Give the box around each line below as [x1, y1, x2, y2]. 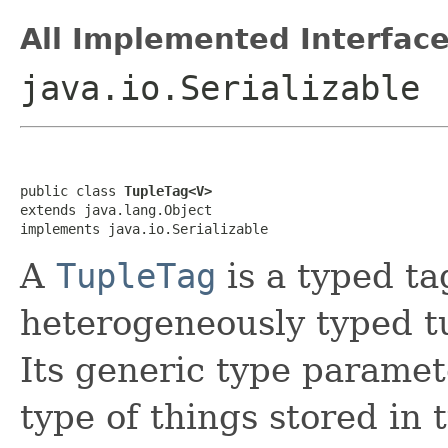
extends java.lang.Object [20, 201, 212, 218]
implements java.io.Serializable [20, 220, 268, 237]
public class [20, 182, 124, 199]
